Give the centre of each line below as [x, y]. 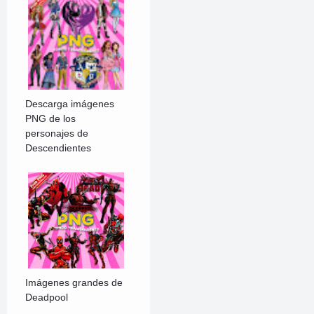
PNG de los [51, 119]
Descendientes [59, 148]
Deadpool [47, 298]
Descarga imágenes [70, 104]
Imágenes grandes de [74, 283]
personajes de [57, 134]
